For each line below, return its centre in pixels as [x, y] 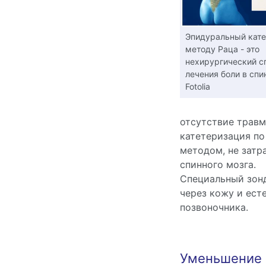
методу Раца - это [222, 49]
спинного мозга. [218, 164]
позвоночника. [214, 207]
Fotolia [197, 86]
